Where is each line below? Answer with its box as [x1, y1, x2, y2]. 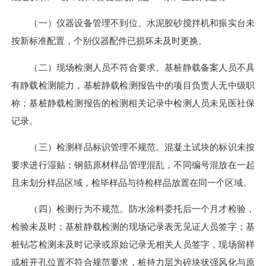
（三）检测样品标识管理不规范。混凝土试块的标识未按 [11, 141, 255, 152]
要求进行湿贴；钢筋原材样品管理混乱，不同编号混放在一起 [11, 159, 255, 170]
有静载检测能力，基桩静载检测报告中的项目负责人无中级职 [11, 80, 255, 90]
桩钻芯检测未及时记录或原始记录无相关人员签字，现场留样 [11, 239, 255, 250]
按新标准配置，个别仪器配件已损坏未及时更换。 [11, 36, 207, 46]
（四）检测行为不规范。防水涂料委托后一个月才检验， [11, 204, 255, 214]
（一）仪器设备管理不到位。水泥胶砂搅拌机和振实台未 [11, 18, 255, 28]
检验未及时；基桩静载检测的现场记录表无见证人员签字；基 [11, 221, 255, 232]
